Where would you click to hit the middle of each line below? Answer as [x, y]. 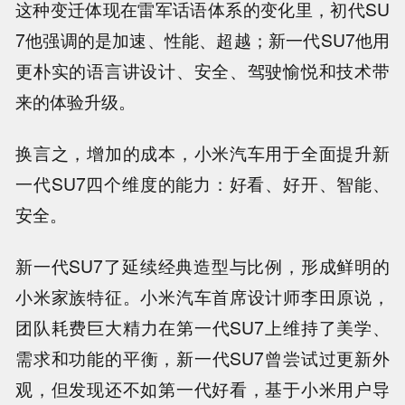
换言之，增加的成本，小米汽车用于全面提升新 [202, 152]
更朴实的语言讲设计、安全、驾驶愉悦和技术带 [202, 71]
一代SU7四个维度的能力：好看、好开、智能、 [202, 183]
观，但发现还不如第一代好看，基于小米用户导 [202, 388]
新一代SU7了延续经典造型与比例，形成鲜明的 [202, 265]
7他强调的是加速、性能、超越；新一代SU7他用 [202, 40]
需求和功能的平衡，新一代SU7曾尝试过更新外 [202, 358]
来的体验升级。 [76, 102]
